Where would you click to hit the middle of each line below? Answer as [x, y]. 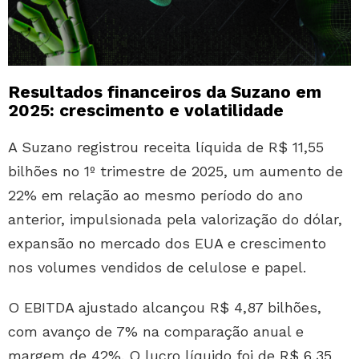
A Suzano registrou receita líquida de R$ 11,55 [166, 147]
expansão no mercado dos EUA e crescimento [167, 244]
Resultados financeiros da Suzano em [165, 92]
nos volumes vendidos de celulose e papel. [157, 268]
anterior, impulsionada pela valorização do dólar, [175, 220]
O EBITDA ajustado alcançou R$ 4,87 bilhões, [165, 308]
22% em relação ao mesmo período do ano [155, 196]
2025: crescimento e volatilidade [146, 111]
